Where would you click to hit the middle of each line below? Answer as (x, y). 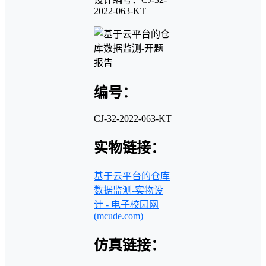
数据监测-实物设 (129, 191)
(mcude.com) (118, 216)
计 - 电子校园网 (126, 205)
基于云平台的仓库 (132, 176)
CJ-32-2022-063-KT (133, 118)
